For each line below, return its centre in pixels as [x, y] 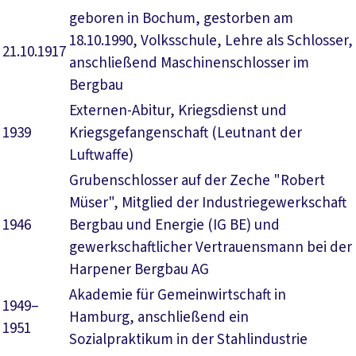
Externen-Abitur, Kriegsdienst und [178, 111]
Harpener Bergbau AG [139, 270]
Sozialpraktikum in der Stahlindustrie [188, 340]
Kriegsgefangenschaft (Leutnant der [186, 133]
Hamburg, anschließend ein [159, 317]
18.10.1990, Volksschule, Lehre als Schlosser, [211, 41]
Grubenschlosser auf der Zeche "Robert [197, 181]
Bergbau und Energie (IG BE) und [174, 225]
